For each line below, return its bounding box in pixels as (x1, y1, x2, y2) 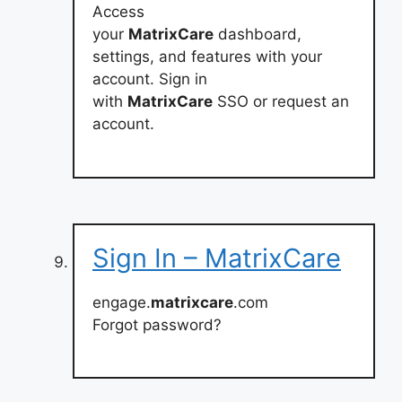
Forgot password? (92, 315, 222, 334)
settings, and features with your (92, 48, 322, 66)
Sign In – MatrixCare (92, 241, 341, 274)
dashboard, (214, 25, 301, 43)
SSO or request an (213, 92, 349, 110)
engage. (92, 293, 151, 311)
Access (92, 3, 144, 21)
